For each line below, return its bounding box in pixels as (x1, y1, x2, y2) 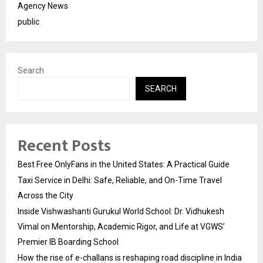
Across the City (18, 190, 73, 200)
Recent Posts (18, 131, 111, 160)
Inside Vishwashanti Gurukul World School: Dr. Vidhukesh (18, 206, 224, 216)
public (18, 16, 39, 26)
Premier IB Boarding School (18, 237, 119, 247)
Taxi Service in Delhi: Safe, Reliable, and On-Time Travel (18, 175, 222, 185)
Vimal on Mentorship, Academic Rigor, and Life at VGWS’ (18, 221, 225, 231)
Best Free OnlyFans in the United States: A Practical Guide (18, 159, 230, 169)
